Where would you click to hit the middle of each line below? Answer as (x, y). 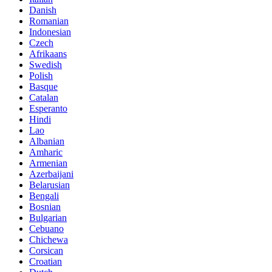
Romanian (49, 21)
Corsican (46, 250)
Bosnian (45, 206)
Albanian (47, 141)
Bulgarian (48, 217)
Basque (43, 86)
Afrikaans (48, 53)
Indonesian (50, 32)
